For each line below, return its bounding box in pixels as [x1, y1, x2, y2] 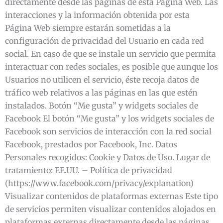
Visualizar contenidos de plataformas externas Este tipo [5, 191, 218, 201]
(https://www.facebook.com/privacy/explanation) [5, 178, 194, 188]
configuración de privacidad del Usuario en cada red [5, 36, 204, 46]
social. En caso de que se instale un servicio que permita [5, 49, 216, 59]
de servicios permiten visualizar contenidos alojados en [5, 204, 216, 214]
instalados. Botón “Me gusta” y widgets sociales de [5, 101, 198, 111]
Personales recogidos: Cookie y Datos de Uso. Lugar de [5, 152, 210, 162]
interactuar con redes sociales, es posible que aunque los [5, 62, 218, 72]
